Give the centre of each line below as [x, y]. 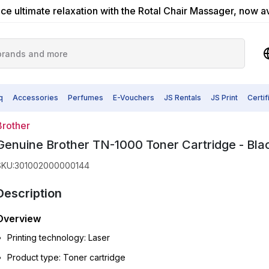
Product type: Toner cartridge [66, 257]
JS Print [224, 98]
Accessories [35, 98]
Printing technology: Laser [58, 237]
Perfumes [86, 98]
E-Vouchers [134, 98]
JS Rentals [183, 98]
